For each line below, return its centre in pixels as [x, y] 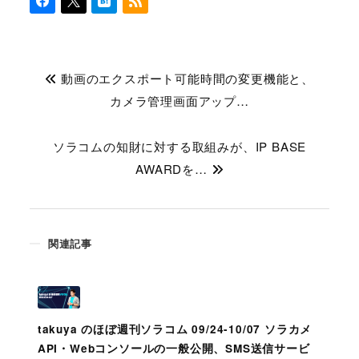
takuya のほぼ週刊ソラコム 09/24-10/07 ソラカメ [175, 329]
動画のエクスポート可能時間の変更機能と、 [186, 78]
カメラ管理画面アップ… [179, 100]
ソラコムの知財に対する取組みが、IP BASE [179, 147]
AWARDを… [173, 169]
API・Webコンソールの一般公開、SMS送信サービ [173, 349]
